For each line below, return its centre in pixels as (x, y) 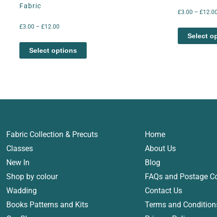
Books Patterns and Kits (47, 204)
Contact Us (164, 190)
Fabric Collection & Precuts (52, 134)
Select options (53, 51)
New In (18, 162)
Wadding (22, 190)
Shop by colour (32, 176)
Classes (20, 148)
